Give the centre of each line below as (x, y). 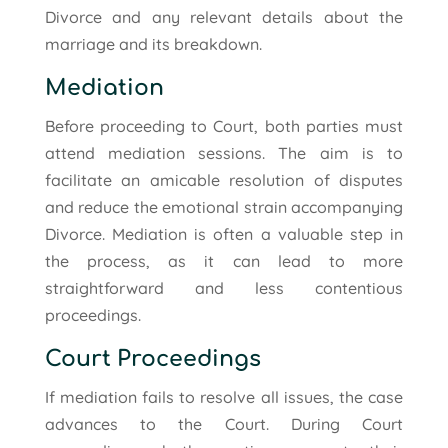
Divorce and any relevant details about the (224, 16)
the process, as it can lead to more (224, 260)
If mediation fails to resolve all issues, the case (224, 396)
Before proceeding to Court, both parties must (224, 125)
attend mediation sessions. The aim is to (224, 152)
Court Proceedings (152, 358)
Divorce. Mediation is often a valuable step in (224, 233)
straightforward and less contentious (224, 287)
